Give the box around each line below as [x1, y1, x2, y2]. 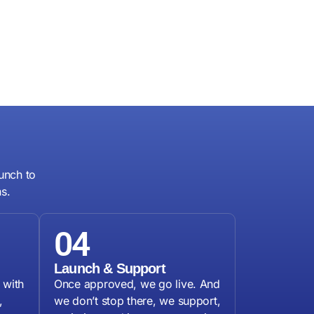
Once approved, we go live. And [54, 277, 220, 292]
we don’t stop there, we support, [54, 294, 221, 308]
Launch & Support [54, 261, 165, 277]
